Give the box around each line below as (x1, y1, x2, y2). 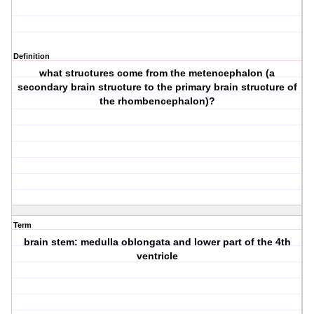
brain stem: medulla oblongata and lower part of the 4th (23, 236, 291, 248)
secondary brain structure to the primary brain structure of (17, 81, 297, 93)
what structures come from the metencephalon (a (39, 67, 275, 79)
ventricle (136, 250, 178, 262)
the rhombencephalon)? (99, 95, 215, 107)
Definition (13, 52, 50, 61)
